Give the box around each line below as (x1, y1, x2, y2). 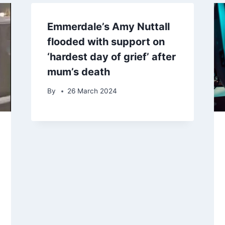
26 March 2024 (67, 87, 117, 95)
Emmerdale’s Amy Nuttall (47, 20, 170, 33)
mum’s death (47, 65, 110, 78)
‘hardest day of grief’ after (47, 50, 176, 63)
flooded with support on (47, 35, 165, 48)
